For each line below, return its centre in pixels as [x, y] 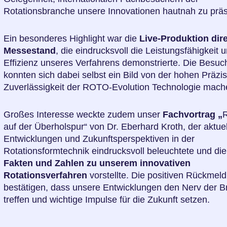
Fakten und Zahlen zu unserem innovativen [97, 163]
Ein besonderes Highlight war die [72, 39]
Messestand [30, 51]
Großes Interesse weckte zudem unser [83, 115]
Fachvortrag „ [193, 115]
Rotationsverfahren [46, 175]
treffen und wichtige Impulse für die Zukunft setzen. [107, 200]
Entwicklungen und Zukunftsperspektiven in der [99, 139]
